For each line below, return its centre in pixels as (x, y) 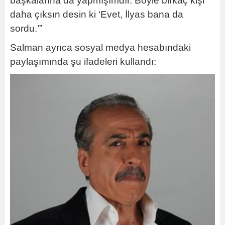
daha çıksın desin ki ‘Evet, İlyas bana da (97, 14)
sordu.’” (26, 28)
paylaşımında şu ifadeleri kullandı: (83, 61)
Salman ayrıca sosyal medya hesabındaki (100, 47)
